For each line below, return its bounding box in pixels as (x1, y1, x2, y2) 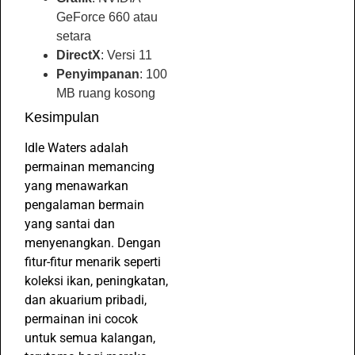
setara (56, 29, 91, 43)
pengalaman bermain (25, 197, 144, 212)
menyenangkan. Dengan (25, 235, 161, 250)
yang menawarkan (25, 177, 128, 193)
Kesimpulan (25, 109, 99, 125)
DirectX (56, 48, 101, 62)
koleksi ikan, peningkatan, (25, 273, 168, 288)
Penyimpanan (56, 67, 139, 81)
